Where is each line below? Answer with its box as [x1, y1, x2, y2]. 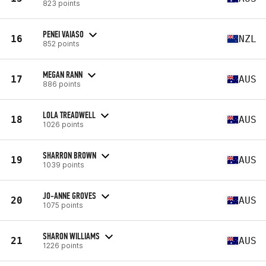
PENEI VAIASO [43, 28, 84, 40]
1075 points [43, 200, 83, 210]
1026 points [43, 119, 84, 129]
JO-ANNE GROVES [43, 189, 96, 201]
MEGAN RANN [43, 68, 83, 80]
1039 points [43, 160, 84, 169]
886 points [43, 79, 81, 88]
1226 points [43, 240, 83, 250]
